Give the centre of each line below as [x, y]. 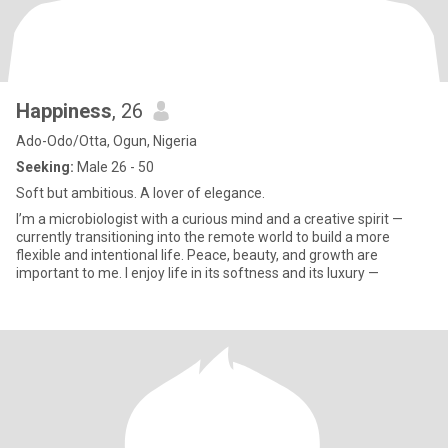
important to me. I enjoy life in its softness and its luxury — [197, 273]
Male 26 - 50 [114, 167]
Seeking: [45, 167]
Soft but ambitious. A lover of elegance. [140, 193]
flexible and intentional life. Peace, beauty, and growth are [197, 255]
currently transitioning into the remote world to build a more [203, 237]
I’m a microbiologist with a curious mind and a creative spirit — [209, 219]
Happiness [64, 111]
